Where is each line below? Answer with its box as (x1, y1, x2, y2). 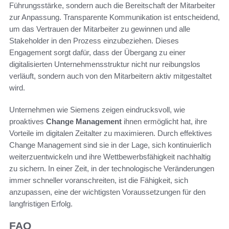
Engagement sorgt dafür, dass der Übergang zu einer (9, 48, 186, 57)
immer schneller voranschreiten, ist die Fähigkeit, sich (9, 176, 188, 185)
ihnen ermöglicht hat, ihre (122, 117, 207, 126)
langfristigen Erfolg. (9, 199, 73, 209)
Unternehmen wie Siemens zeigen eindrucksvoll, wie (9, 105, 185, 114)
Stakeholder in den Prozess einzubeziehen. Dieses (9, 36, 179, 45)
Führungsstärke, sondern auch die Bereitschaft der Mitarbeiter (9, 1, 215, 10)
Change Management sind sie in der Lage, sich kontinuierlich (9, 141, 211, 150)
